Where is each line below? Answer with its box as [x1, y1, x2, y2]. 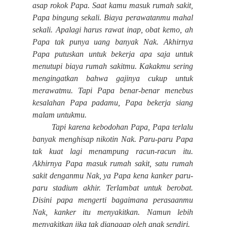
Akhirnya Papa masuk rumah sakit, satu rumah [32, 159, 193, 168]
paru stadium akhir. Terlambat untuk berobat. [32, 183, 193, 193]
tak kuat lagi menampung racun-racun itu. [32, 147, 193, 156]
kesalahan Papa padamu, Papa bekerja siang [32, 98, 193, 107]
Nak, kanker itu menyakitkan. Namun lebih [32, 208, 193, 217]
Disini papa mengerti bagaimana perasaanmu [32, 196, 193, 205]
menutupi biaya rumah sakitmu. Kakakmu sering [32, 62, 193, 71]
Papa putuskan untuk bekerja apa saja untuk [32, 50, 193, 59]
